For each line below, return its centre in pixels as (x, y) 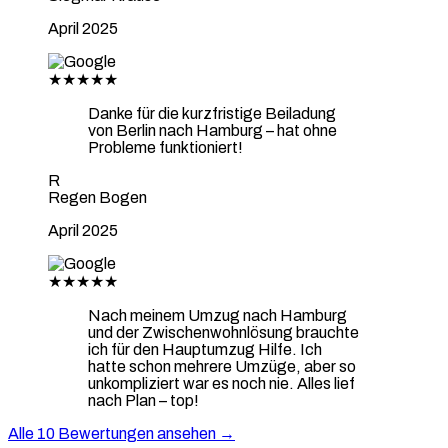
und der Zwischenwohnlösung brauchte (223, 332)
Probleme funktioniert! (165, 147)
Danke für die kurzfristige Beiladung (212, 113)
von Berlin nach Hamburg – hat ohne (212, 130)
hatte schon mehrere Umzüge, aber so (222, 366)
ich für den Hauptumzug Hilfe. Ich (205, 349)
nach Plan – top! (143, 400)
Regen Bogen (97, 197)
